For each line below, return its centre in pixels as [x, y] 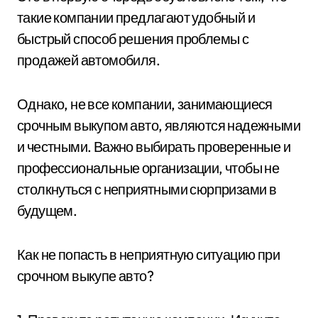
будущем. [47, 210]
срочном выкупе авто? [85, 275]
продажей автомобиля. [88, 60]
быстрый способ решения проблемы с [133, 38]
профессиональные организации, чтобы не [148, 168]
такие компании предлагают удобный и [136, 17]
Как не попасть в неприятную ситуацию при [148, 254]
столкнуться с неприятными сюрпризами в [147, 189]
